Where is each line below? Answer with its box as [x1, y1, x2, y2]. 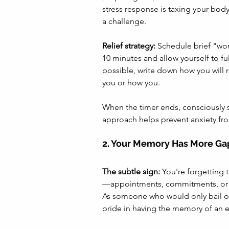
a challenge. [102, 16, 146, 26]
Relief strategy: [102, 40, 155, 51]
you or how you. [102, 77, 162, 87]
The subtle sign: [102, 166, 160, 176]
